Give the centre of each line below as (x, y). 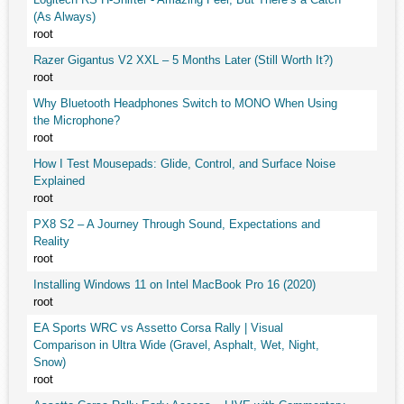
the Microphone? (77, 120)
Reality (51, 241)
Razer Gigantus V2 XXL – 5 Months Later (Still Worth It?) (183, 60)
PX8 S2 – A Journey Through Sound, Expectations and (177, 224)
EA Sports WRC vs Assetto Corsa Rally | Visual (158, 328)
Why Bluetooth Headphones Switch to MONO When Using (185, 103)
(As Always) (64, 17)
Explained (59, 181)
